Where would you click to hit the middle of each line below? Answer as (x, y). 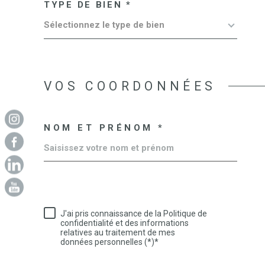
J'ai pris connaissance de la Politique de (134, 214)
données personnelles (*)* (109, 242)
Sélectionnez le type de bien (104, 25)
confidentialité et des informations (125, 223)
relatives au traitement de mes (118, 233)
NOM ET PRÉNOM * (104, 127)
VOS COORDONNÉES (130, 86)
